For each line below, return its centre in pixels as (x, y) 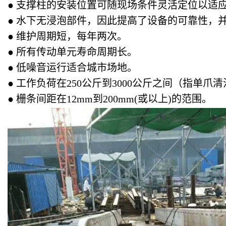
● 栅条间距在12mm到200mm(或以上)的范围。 (110, 99)
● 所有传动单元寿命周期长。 (72, 52)
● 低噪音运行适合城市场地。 (72, 68)
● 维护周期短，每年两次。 (67, 36)
